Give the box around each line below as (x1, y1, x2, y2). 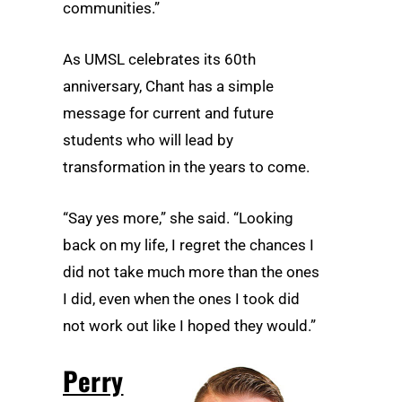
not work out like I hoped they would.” (63, 316, 316, 335)
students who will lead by (63, 130, 233, 149)
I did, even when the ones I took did (63, 289, 300, 308)
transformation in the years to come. (63, 157, 310, 176)
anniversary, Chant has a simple (63, 76, 274, 95)
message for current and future (63, 103, 274, 122)
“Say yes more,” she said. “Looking (63, 208, 293, 227)
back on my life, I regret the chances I (63, 235, 314, 254)
